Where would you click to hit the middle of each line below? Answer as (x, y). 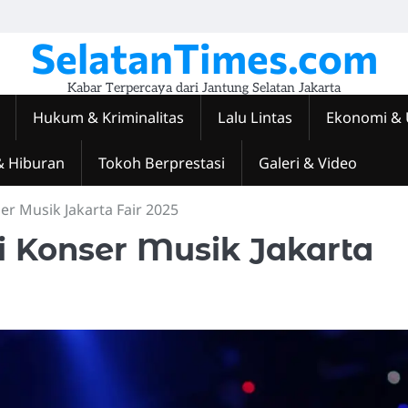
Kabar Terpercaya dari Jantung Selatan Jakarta (204, 88)
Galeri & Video (308, 163)
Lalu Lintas (255, 117)
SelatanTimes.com (204, 57)
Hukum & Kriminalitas (108, 117)
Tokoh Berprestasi (162, 163)
